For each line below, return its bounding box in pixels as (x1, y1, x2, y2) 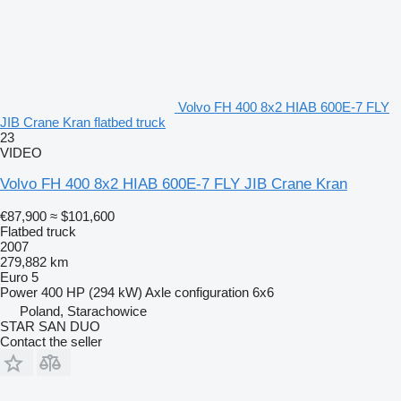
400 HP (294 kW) (41, 284, 142, 300)
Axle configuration (145, 284, 249, 300)
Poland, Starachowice (20, 303, 147, 319)
